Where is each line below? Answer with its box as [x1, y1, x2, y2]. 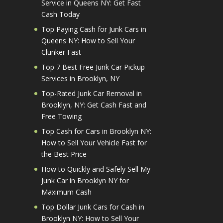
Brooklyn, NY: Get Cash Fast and [41, 100, 146, 110]
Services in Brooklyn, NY [41, 73, 119, 83]
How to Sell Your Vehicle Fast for [41, 137, 147, 147]
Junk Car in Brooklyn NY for [41, 175, 129, 185]
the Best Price [41, 149, 87, 159]
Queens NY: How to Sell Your [41, 35, 135, 45]
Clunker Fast [41, 47, 81, 57]
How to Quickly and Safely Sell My [41, 164, 150, 174]
